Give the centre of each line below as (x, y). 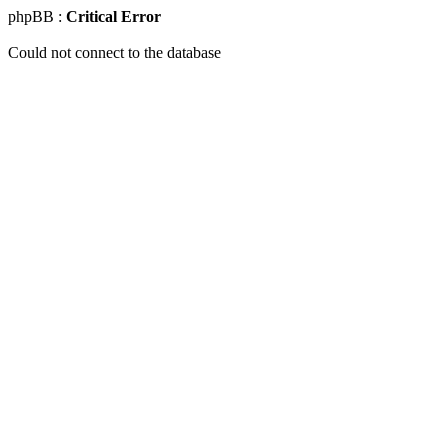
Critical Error (113, 16)
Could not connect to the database (114, 52)
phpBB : (37, 16)
